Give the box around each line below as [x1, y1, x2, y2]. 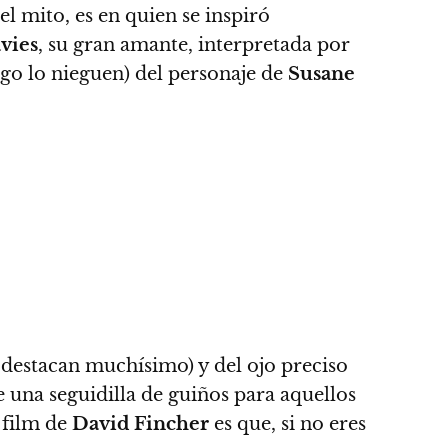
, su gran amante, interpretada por [38, 34, 350, 56]
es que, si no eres [209, 413, 366, 435]
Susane [288, 63, 355, 85]
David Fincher [72, 413, 209, 435]
